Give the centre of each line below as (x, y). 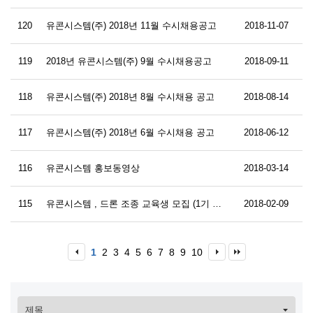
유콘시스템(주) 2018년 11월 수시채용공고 (131, 26)
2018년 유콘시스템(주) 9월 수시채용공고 (129, 61)
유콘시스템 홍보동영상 (93, 168)
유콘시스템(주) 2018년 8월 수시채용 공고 (130, 97)
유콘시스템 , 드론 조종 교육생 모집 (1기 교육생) (217, 204)
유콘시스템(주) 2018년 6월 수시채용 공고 (130, 132)
